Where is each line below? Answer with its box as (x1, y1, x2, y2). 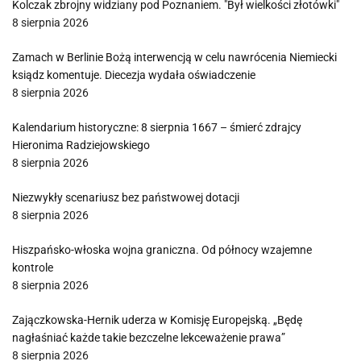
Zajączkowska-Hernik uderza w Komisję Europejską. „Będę (12, 313, 302, 326)
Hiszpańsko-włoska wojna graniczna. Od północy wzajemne (12, 243, 312, 256)
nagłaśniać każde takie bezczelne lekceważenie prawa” (12, 331, 285, 344)
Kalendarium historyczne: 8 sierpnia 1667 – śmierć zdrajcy (12, 121, 301, 134)
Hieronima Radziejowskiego (12, 139, 150, 151)
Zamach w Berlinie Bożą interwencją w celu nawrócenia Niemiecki (12, 51, 337, 64)
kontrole (12, 261, 53, 274)
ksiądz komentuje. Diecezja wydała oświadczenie (12, 68, 255, 81)
